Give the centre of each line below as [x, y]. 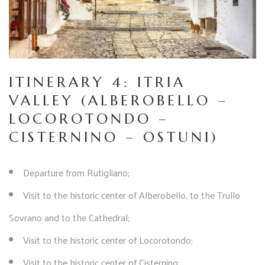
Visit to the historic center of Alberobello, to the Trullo [132, 195]
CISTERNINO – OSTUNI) [114, 138]
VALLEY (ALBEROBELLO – [119, 101]
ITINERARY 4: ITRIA [97, 83]
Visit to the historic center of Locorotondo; [108, 240]
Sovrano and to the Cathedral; [69, 218]
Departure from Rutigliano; [76, 173]
